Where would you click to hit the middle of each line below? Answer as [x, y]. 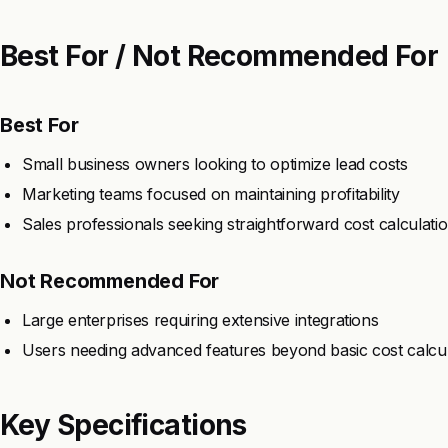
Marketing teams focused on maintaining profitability [211, 193]
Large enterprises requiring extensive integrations [200, 319]
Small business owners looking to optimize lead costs [215, 163]
